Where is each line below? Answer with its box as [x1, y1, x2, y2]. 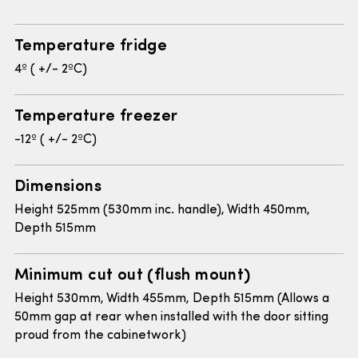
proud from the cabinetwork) [14, 329, 186, 343]
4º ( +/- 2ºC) [14, 63, 87, 77]
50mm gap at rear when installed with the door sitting [14, 311, 328, 324]
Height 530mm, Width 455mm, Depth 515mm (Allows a [14, 292, 329, 306]
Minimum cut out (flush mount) [14, 262, 251, 284]
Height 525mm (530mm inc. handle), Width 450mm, [14, 204, 310, 217]
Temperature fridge [14, 33, 168, 55]
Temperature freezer [14, 103, 178, 125]
